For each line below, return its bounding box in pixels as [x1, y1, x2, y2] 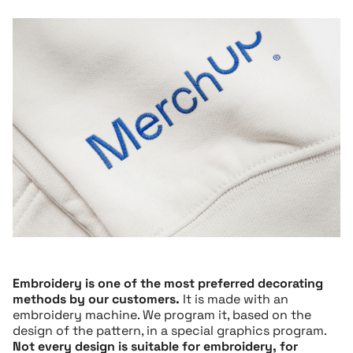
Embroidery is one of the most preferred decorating [13, 275, 323, 292]
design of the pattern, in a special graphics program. [13, 322, 326, 340]
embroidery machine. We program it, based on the [13, 307, 311, 324]
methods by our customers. [13, 291, 180, 308]
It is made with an [180, 291, 288, 308]
